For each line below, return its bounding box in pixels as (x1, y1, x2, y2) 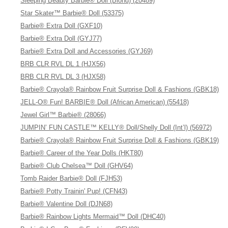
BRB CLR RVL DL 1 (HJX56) (20, 60, 106, 68)
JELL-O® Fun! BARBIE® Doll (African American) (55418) (20, 98, 189, 106)
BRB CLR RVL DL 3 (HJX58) (20, 73, 106, 80)
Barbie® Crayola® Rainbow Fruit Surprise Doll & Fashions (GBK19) (20, 136, 219, 144)
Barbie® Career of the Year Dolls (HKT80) (20, 149, 144, 157)
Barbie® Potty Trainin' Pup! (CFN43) (20, 187, 128, 195)
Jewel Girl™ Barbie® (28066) (20, 111, 106, 119)
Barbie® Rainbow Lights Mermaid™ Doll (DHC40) (20, 213, 166, 220)
